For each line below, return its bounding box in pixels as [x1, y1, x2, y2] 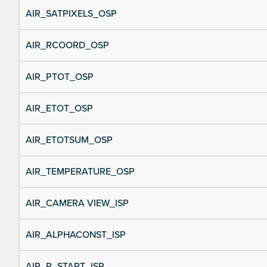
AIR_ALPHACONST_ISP [26, 229, 126, 241]
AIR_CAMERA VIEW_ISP [26, 197, 129, 210]
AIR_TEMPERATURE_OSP [26, 166, 135, 178]
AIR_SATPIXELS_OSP [26, 8, 117, 20]
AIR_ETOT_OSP [26, 103, 93, 115]
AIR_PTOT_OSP [26, 71, 94, 83]
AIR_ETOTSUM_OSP [26, 134, 113, 147]
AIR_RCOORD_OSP [26, 39, 109, 52]
